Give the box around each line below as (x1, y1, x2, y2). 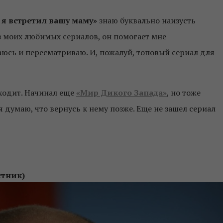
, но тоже (167, 87, 201, 98)
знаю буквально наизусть (97, 14, 196, 26)
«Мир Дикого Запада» (76, 87, 167, 98)
